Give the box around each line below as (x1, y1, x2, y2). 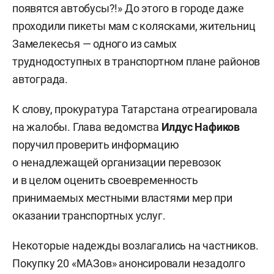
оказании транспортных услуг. (12, 209, 166, 223)
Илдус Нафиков (161, 120, 240, 134)
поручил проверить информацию (12, 138, 179, 152)
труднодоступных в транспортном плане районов (12, 55, 261, 68)
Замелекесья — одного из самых (12, 37, 177, 51)
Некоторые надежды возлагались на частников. (12, 239, 259, 253)
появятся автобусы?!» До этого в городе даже (12, 2, 244, 15)
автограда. (12, 73, 68, 86)
